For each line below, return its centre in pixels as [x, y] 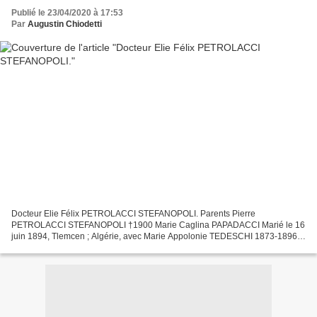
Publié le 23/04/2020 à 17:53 [67, 13]
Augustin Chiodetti [65, 24]
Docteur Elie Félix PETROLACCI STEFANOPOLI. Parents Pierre [133, 213]
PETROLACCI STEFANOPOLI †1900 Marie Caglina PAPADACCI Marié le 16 [158, 225]
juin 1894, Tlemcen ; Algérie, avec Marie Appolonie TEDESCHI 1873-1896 [154, 236]
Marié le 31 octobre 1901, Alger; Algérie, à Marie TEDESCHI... [130, 247]
